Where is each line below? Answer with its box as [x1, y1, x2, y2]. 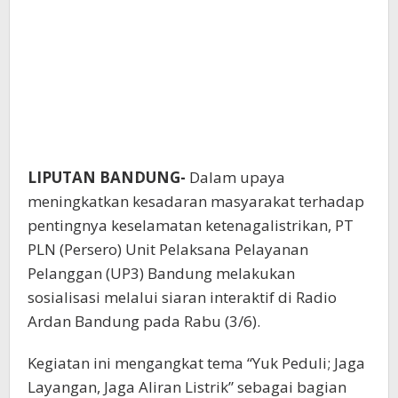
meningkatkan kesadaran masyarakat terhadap [28, 191, 364, 212]
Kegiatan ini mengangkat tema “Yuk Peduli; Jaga [28, 353, 365, 374]
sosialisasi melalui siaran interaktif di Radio [28, 287, 337, 308]
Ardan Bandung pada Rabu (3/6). [28, 311, 260, 332]
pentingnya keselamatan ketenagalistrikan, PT [28, 215, 354, 236]
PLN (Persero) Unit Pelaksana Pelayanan [28, 239, 308, 260]
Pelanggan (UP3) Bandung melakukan [28, 263, 295, 284]
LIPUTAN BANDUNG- [28, 167, 186, 188]
